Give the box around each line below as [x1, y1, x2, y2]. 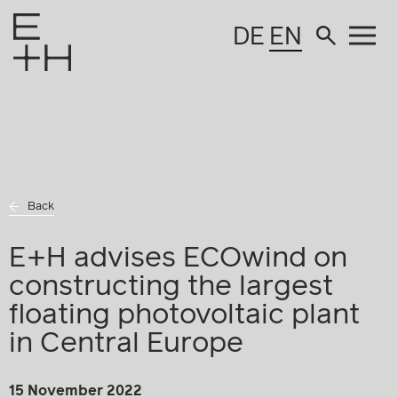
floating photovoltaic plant [9, 301, 360, 330]
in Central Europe [9, 330, 243, 358]
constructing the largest [9, 273, 333, 301]
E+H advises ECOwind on [9, 244, 347, 273]
